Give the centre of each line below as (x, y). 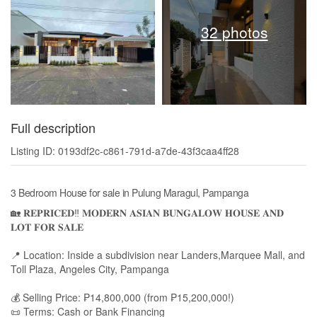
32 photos (234, 31)
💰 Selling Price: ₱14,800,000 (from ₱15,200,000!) (122, 297)
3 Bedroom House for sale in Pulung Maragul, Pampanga (129, 192)
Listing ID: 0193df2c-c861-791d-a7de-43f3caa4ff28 (125, 150)
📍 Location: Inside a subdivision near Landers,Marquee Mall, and (158, 254)
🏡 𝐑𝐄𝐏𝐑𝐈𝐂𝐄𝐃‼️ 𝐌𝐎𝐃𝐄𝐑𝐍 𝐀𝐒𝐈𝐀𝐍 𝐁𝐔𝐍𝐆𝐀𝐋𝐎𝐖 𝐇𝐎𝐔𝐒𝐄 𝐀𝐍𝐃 (147, 212)
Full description (53, 127)
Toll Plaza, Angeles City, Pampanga (90, 269)
